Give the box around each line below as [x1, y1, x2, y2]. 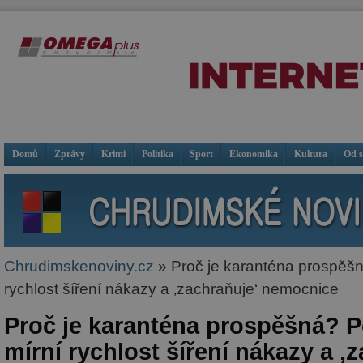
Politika [142, 148, 173, 160]
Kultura [294, 148, 327, 160]
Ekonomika [229, 148, 278, 160]
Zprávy [54, 148, 85, 160]
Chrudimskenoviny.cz [4, 258, 154, 275]
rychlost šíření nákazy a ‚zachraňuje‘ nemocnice [4, 280, 339, 297]
